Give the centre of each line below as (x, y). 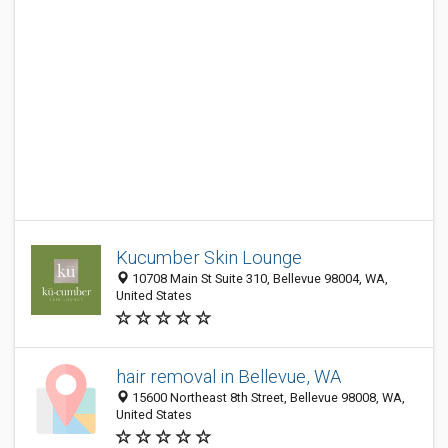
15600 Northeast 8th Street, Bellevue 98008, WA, (267, 397)
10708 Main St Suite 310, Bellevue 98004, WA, (258, 278)
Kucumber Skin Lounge (209, 257)
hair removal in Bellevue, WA (228, 376)
